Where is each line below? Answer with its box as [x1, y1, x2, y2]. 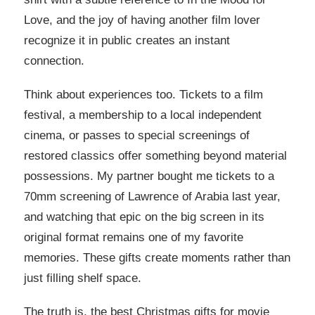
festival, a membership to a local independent [24, 108, 262, 122]
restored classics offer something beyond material [24, 149, 287, 163]
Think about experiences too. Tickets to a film [24, 88, 263, 102]
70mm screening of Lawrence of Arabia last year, [24, 190, 281, 204]
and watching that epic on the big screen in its [24, 210, 264, 224]
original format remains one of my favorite [24, 231, 243, 245]
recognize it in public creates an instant [24, 34, 230, 48]
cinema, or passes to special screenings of [24, 129, 250, 143]
